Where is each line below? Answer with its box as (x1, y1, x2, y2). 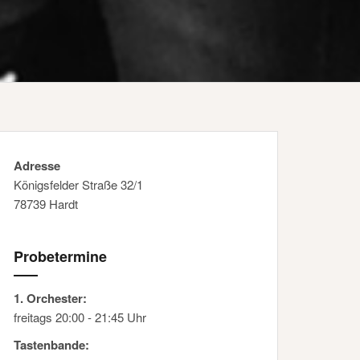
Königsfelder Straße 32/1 (14, 176, 143, 194)
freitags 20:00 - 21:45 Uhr (14, 309, 146, 326)
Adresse (14, 157, 60, 175)
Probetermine (14, 246, 107, 268)
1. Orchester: (14, 289, 87, 308)
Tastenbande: (14, 336, 89, 354)
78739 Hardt (14, 195, 78, 213)
